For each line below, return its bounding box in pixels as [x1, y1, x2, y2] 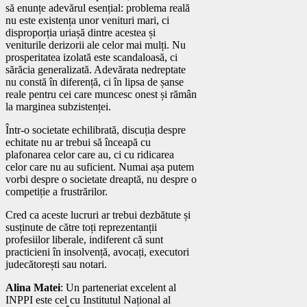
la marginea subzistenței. [5, 100, 111, 112]
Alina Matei [5, 281, 60, 293]
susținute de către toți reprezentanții [5, 221, 157, 233]
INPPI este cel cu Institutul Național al [5, 293, 171, 306]
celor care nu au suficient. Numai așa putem [5, 160, 194, 173]
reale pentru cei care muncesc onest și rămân [5, 88, 197, 100]
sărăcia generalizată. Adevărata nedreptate [5, 63, 186, 75]
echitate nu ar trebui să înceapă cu [5, 136, 151, 148]
